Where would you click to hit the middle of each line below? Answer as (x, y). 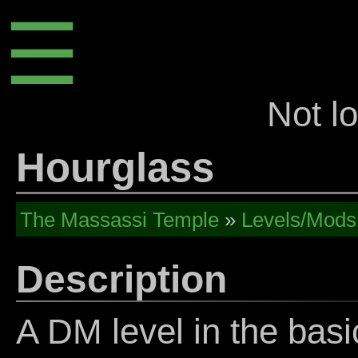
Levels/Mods (299, 219)
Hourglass (115, 167)
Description (121, 279)
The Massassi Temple (119, 219)
